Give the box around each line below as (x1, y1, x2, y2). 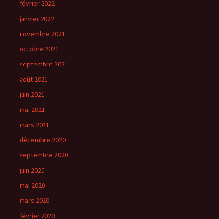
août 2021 (20, 75, 48, 84)
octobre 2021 (20, 44, 59, 53)
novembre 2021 (20, 29, 65, 38)
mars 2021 (20, 120, 49, 129)
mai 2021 (20, 105, 45, 114)
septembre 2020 (20, 151, 68, 159)
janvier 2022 (20, 14, 54, 23)
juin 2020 (20, 166, 44, 175)
